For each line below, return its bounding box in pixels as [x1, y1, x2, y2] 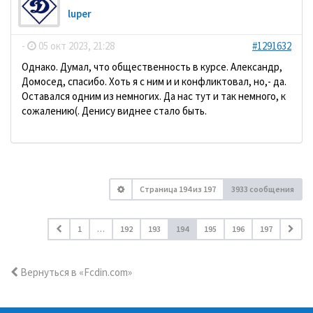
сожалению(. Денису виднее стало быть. [22, 103, 207, 117]
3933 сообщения [231, 183, 294, 194]
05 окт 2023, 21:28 [36, 38, 115, 52]
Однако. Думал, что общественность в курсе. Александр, [22, 59, 282, 73]
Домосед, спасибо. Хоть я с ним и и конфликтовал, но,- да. [22, 74, 286, 88]
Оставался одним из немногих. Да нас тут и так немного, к [22, 89, 286, 103]
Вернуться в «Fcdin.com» [18, 265, 132, 279]
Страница [140, 183, 179, 194]
